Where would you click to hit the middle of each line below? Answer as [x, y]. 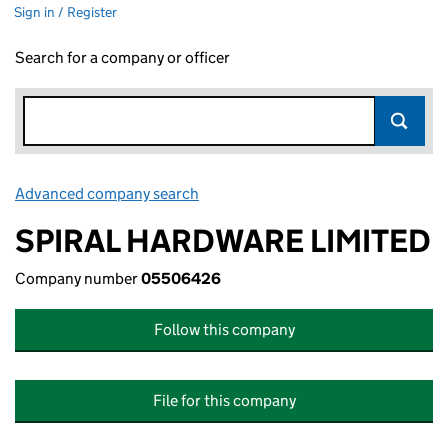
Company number [78, 278]
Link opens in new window [290, 193]
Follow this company [224, 329]
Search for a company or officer [122, 57]
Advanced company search [107, 193]
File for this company [224, 400]
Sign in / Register [65, 12]
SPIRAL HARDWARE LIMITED [223, 241]
